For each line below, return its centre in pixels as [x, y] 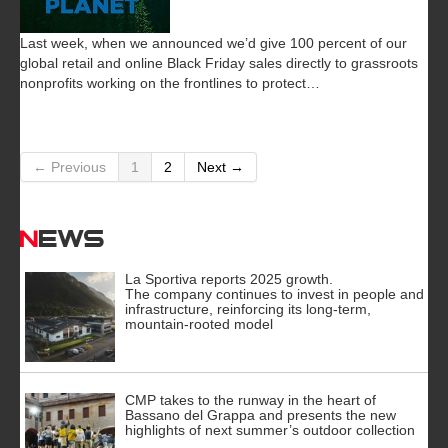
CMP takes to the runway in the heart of [250, 399]
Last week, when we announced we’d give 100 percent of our [213, 42]
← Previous [69, 166]
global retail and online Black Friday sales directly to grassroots [219, 62]
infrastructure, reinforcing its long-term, [248, 308]
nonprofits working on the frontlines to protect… [170, 82]
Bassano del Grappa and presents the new [260, 414]
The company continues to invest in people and [274, 293]
